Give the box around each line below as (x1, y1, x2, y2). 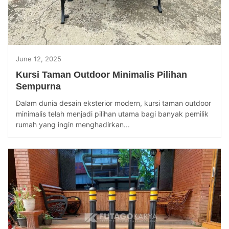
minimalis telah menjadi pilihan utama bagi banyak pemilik (16, 109, 209, 118)
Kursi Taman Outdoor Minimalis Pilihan (16, 69, 187, 80)
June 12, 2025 (16, 54, 61, 63)
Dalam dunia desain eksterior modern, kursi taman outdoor (16, 98, 211, 107)
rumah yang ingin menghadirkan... (16, 120, 130, 129)
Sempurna (16, 81, 61, 91)
